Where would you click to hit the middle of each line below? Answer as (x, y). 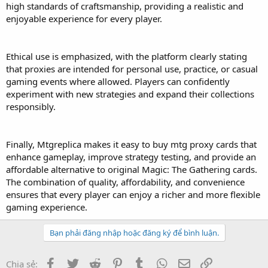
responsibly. (31, 106)
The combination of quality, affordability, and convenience (125, 182)
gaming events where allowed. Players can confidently (118, 81)
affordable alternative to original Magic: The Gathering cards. (132, 169)
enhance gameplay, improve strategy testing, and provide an (131, 156)
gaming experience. (47, 207)
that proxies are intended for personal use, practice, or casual (132, 68)
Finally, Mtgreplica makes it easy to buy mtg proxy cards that (131, 144)
